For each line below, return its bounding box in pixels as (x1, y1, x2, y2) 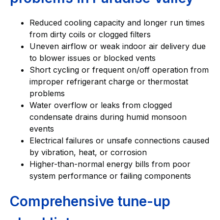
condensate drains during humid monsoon (29, 111, 187, 122)
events (29, 123, 59, 134)
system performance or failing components (29, 170, 191, 181)
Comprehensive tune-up (10, 192, 170, 210)
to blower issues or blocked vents (29, 53, 161, 63)
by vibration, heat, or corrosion (29, 147, 152, 157)
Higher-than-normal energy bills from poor (29, 159, 191, 169)
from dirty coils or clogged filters (29, 29, 156, 39)
